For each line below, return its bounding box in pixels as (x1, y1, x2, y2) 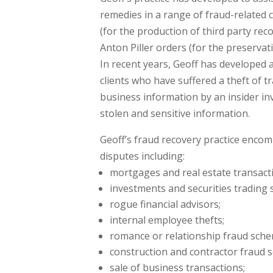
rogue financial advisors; (110, 197, 221, 211)
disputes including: (100, 149, 185, 163)
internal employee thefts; (110, 213, 225, 227)
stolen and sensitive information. (100, 106, 250, 120)
